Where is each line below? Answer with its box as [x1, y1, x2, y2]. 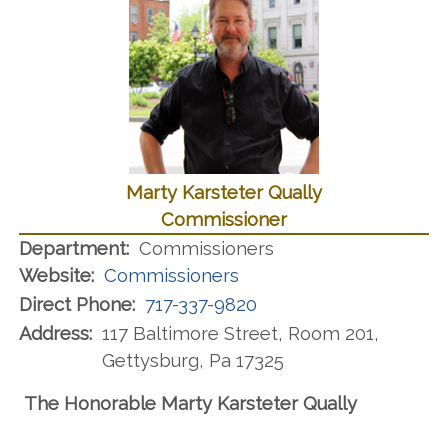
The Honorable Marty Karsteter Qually [24, 392, 357, 414]
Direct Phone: [19, 293, 135, 315]
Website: [19, 264, 94, 286]
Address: [19, 322, 92, 344]
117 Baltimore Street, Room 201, [102, 322, 379, 344]
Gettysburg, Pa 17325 [102, 349, 284, 371]
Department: [19, 237, 129, 259]
